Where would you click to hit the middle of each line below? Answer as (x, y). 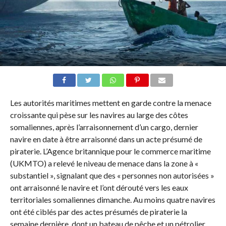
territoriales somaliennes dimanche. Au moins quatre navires (112, 199)
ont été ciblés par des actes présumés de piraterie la (98, 211)
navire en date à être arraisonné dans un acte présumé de (106, 139)
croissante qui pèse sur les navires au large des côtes (99, 115)
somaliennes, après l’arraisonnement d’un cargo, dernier (104, 127)
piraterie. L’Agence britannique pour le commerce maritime (110, 151)
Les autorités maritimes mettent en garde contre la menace (110, 102)
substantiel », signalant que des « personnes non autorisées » (112, 175)
